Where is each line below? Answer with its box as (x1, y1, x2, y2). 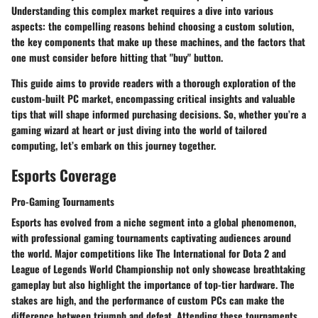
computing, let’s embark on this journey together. (11, 137, 216, 153)
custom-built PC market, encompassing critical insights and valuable (11, 90, 295, 106)
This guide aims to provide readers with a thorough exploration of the (11, 75, 296, 90)
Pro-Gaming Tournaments (11, 194, 114, 209)
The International (156, 246, 226, 261)
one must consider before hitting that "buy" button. (11, 49, 223, 65)
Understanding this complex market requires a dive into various (11, 2, 273, 18)
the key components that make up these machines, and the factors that (11, 33, 305, 49)
